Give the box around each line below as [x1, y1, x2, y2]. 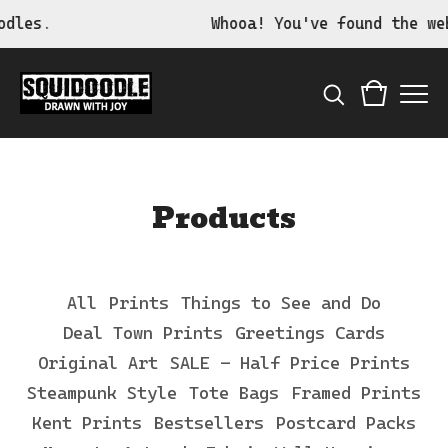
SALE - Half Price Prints [170, 353, 410, 373]
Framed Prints [291, 383, 421, 403]
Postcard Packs [276, 413, 416, 433]
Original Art [38, 353, 158, 373]
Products [152, 196, 296, 241]
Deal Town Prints [63, 323, 223, 343]
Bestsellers [154, 413, 264, 433]
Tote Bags [189, 383, 279, 403]
